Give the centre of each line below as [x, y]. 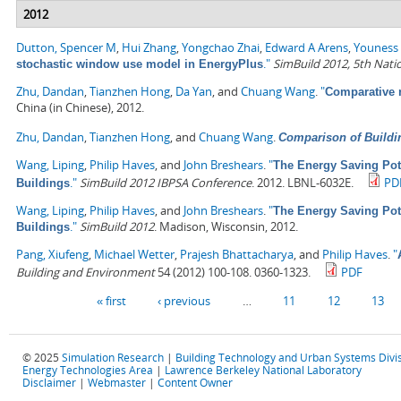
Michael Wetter [134, 255]
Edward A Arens [307, 48]
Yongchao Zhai [221, 48]
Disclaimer [49, 382]
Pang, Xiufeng [52, 255]
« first [111, 300]
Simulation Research [113, 357]
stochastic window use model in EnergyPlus [140, 64]
